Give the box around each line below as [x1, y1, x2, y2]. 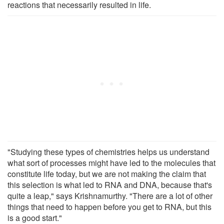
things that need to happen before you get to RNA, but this [7, 201, 211, 213]
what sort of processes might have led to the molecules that [7, 157, 215, 169]
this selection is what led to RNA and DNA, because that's [7, 179, 212, 191]
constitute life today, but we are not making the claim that [7, 168, 206, 180]
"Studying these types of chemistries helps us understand [7, 146, 209, 158]
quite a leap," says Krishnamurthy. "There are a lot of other [7, 190, 212, 202]
